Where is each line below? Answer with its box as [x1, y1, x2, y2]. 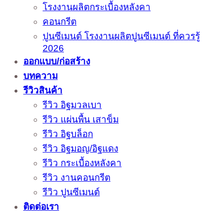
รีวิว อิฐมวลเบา [43, 100, 102, 110]
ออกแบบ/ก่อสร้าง [23, 56, 90, 67]
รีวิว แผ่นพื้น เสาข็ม [43, 114, 119, 125]
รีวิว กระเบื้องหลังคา [43, 158, 122, 169]
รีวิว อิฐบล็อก [43, 129, 93, 139]
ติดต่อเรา [23, 201, 59, 212]
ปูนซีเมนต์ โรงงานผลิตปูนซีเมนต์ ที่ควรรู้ [43, 31, 200, 42]
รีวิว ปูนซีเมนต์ [43, 187, 100, 198]
